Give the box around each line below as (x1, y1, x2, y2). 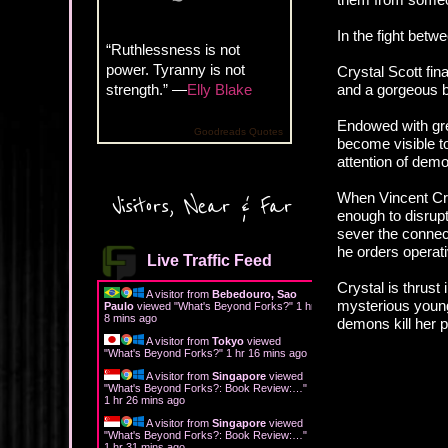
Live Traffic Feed (147, 251, 272, 269)
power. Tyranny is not (106, 60, 245, 78)
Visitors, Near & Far (112, 191, 292, 221)
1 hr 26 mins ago (104, 393, 185, 406)
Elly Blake (187, 80, 252, 98)
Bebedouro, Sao (212, 287, 297, 300)
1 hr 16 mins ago (226, 346, 307, 359)
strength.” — (106, 80, 187, 98)
